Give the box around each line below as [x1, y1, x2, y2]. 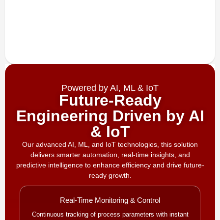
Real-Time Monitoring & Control [60, 196, 160, 205]
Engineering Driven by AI [16, 107, 204, 125]
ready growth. [88, 171, 132, 180]
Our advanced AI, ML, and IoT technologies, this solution [22, 140, 198, 149]
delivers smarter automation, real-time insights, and [30, 151, 190, 159]
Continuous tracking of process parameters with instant [31, 211, 189, 219]
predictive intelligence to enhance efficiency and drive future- [16, 161, 204, 169]
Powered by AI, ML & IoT [61, 83, 159, 93]
